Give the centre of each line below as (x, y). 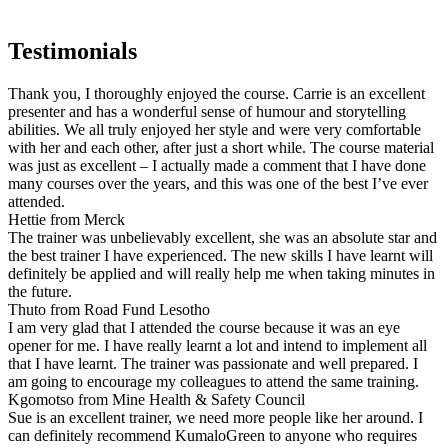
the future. (40, 292)
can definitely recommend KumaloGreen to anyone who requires (212, 436)
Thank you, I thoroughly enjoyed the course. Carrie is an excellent (216, 94)
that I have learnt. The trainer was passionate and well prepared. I (213, 364)
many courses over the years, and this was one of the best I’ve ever (218, 184)
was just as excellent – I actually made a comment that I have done (217, 166)
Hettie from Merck (66, 220)
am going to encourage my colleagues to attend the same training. (213, 382)
